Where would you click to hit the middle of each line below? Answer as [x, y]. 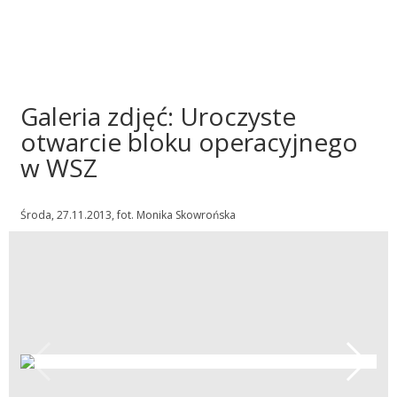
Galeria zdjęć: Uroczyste [158, 116]
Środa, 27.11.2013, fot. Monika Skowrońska [128, 214]
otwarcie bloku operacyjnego [189, 141]
